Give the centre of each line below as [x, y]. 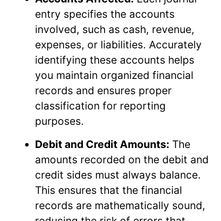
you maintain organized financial [114, 75]
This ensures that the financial [109, 190]
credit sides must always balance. [118, 175]
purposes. [59, 121]
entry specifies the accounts [105, 14]
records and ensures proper [103, 90]
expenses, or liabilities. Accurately [118, 44]
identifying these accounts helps [115, 60]
